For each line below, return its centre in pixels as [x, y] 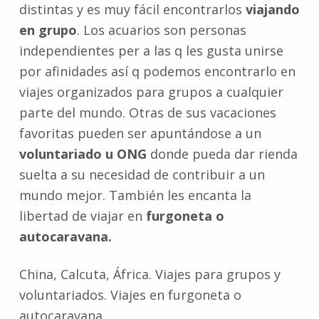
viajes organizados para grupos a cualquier [151, 92]
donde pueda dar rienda [222, 154]
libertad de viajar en [82, 216]
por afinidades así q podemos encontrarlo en [157, 72]
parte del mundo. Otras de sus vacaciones [147, 113]
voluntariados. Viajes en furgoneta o [130, 295]
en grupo [48, 30]
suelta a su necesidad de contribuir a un [142, 175]
